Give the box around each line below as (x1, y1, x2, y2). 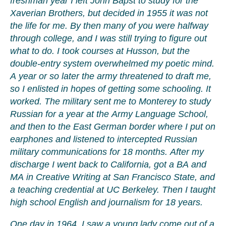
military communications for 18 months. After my (10, 147, 204, 157)
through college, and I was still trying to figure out (10, 33, 207, 43)
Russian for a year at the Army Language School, (10, 109, 208, 119)
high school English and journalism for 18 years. (10, 197, 203, 207)
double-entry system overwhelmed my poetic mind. (10, 59, 214, 69)
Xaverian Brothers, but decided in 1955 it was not (10, 8, 208, 18)
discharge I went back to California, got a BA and (10, 159, 206, 169)
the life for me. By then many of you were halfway (10, 21, 208, 31)
